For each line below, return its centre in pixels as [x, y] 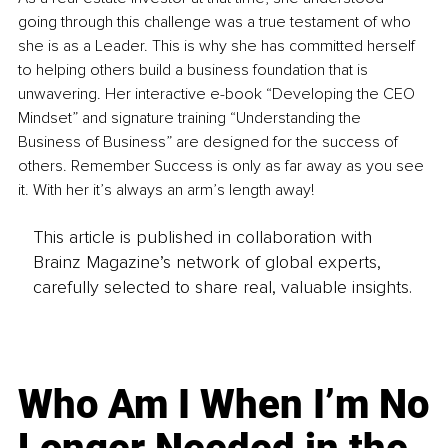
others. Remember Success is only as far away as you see [223, 166]
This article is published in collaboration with [202, 236]
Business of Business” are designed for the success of [210, 142]
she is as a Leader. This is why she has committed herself [218, 46]
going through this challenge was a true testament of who [216, 22]
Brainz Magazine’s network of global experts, [206, 261]
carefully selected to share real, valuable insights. [222, 286]
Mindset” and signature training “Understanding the [191, 118]
